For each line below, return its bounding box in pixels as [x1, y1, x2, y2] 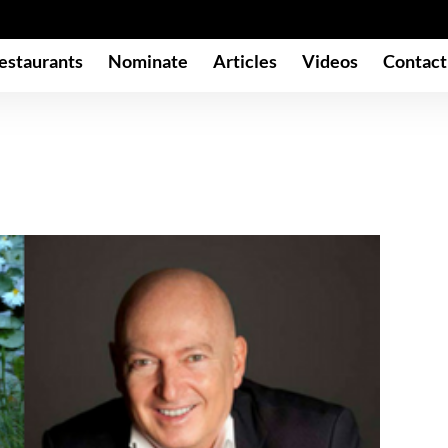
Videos [302, 49, 358, 72]
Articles [213, 49, 277, 72]
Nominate [108, 49, 188, 72]
